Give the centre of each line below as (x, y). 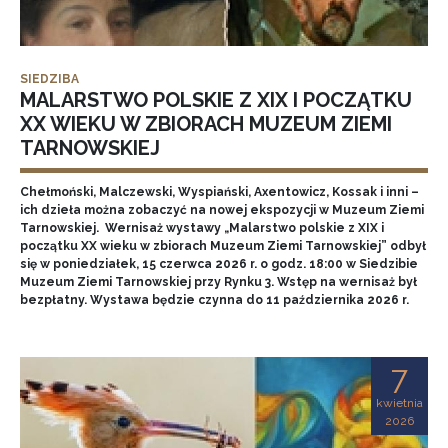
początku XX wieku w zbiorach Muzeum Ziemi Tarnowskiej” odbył (223, 246)
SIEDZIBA (49, 79)
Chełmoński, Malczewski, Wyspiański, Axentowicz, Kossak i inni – (219, 192)
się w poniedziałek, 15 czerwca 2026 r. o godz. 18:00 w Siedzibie (219, 264)
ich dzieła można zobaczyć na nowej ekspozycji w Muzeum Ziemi (222, 210)
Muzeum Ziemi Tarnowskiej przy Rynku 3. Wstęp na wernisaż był (218, 282)
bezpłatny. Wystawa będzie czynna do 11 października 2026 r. (214, 300)
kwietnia (399, 403)
